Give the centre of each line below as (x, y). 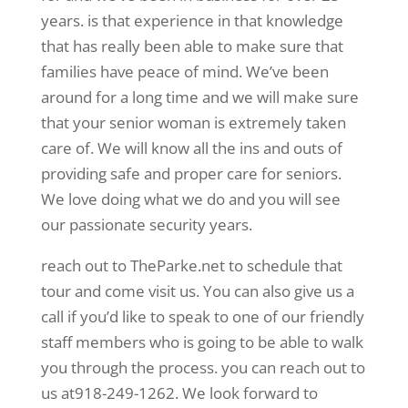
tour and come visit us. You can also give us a (197, 291)
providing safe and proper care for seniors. (191, 174)
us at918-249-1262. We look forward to (179, 393)
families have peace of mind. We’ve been (184, 72)
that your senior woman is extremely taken (193, 123)
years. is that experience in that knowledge (192, 21)
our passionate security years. (146, 225)
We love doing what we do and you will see (190, 199)
